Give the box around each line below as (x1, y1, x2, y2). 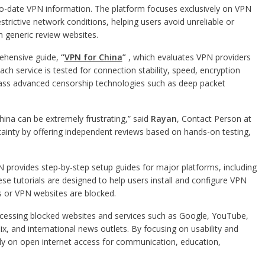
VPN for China (64, 51, 122, 63)
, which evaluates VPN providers (125, 51, 251, 63)
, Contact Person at (176, 113, 251, 124)
